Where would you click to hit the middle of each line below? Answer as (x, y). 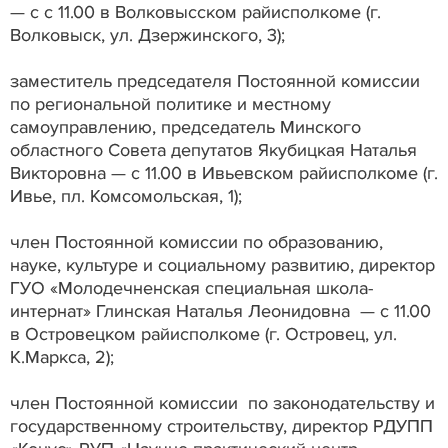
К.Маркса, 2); (62, 356)
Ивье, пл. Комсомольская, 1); (126, 195)
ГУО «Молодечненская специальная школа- (191, 287)
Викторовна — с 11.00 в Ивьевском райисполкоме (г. (224, 172)
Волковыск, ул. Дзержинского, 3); (147, 34)
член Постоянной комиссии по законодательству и (222, 402)
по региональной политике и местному (170, 103)
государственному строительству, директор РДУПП (221, 425)
